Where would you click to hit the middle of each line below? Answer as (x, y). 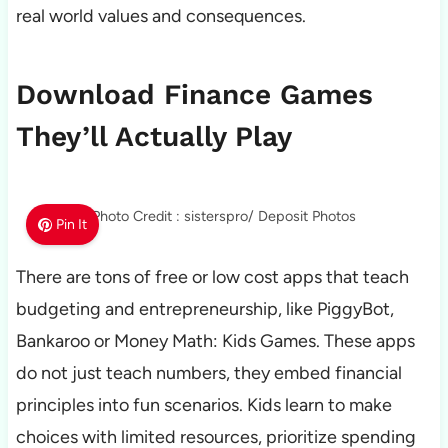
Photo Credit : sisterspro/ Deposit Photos (224, 216)
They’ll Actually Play (153, 137)
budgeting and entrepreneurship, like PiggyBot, (204, 309)
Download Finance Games (194, 95)
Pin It (72, 225)
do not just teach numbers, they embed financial (208, 373)
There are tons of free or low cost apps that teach (212, 277)
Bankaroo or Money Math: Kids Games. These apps (215, 341)
